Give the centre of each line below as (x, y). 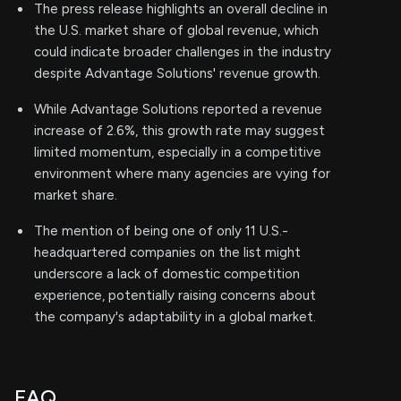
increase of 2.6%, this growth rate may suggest (179, 131)
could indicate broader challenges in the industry (183, 52)
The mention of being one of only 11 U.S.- (161, 231)
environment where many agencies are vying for (182, 174)
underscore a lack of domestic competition (167, 274)
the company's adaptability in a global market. (175, 317)
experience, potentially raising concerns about (175, 295)
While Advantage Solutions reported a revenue (178, 109)
